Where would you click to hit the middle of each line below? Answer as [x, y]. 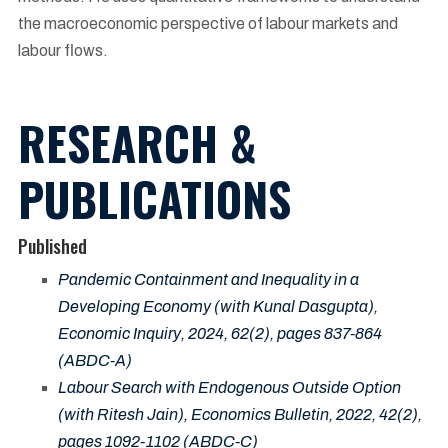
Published [52, 245]
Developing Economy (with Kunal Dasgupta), [218, 306]
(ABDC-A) [95, 360]
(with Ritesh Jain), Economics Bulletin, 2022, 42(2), [240, 414]
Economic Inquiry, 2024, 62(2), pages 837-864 [220, 333]
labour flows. [64, 51]
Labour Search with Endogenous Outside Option [229, 387]
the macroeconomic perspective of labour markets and [208, 24]
